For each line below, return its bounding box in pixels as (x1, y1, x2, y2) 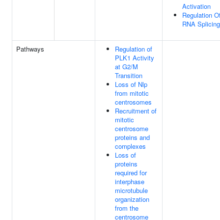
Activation (182, 1, 211, 11)
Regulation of (115, 44, 152, 54)
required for (115, 168, 147, 177)
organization (115, 194, 149, 204)
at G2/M (115, 62, 138, 71)
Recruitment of (115, 106, 157, 115)
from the (115, 203, 138, 213)
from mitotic (115, 88, 149, 98)
